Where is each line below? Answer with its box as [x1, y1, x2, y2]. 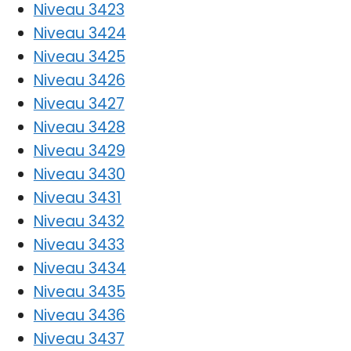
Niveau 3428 [33, 116, 125, 138]
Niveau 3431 [33, 186, 121, 208]
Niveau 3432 [33, 210, 125, 232]
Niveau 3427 [33, 92, 125, 114]
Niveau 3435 [33, 280, 125, 302]
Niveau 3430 [33, 163, 125, 185]
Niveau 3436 [33, 304, 125, 326]
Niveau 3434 [33, 257, 126, 279]
